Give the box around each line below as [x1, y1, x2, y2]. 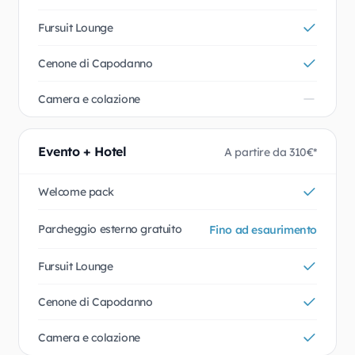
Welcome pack [38, 185, 114, 199]
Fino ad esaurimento [208, 223, 317, 237]
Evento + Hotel [38, 143, 127, 159]
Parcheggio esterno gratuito [38, 222, 182, 236]
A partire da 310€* [224, 145, 317, 159]
